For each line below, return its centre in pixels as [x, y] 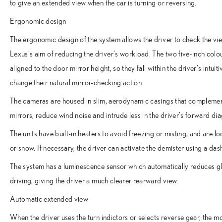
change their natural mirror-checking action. [77, 83]
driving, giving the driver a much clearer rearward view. [94, 181]
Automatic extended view [49, 199]
